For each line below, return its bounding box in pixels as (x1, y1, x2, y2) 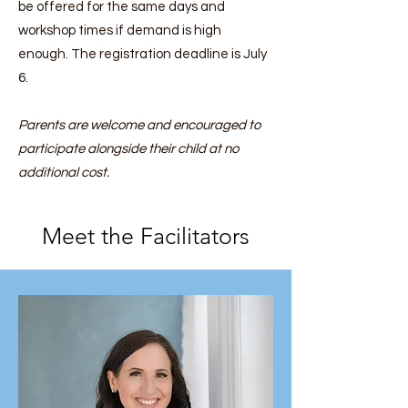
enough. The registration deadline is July (18, 47, 267, 61)
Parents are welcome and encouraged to (18, 118, 260, 132)
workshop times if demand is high (18, 24, 221, 37)
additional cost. (18, 166, 109, 179)
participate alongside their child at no (18, 142, 239, 156)
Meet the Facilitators (42, 222, 250, 250)
